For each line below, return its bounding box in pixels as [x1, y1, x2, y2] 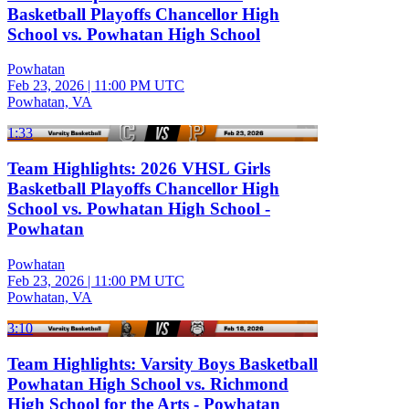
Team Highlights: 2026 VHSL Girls [7, 159, 270, 179]
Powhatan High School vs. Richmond [7, 373, 288, 393]
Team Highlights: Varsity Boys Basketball [7, 353, 318, 373]
